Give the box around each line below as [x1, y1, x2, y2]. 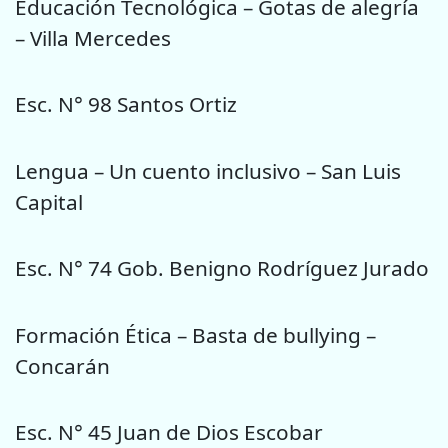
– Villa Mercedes [15, 24, 171, 53]
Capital [15, 187, 83, 216]
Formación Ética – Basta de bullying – [15, 320, 376, 349]
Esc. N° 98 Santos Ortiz [15, 90, 237, 119]
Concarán [15, 351, 110, 380]
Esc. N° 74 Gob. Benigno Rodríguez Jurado [15, 254, 429, 283]
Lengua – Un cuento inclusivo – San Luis [15, 156, 401, 185]
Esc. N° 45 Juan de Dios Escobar [15, 417, 323, 446]
